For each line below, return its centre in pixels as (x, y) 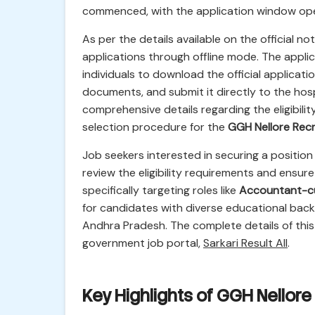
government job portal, (143, 243)
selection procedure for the (155, 127)
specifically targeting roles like (161, 190)
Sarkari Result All (245, 243)
